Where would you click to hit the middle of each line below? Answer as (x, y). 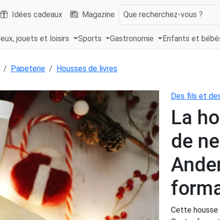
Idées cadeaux (37, 14)
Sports (91, 39)
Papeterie (28, 69)
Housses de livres (87, 69)
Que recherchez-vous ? (163, 14)
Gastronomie (133, 39)
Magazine (98, 14)
